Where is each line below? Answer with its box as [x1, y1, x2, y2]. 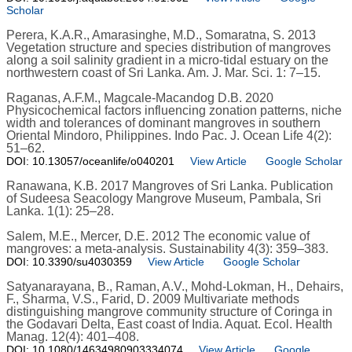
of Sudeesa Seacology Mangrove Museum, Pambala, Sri [6, 192, 321, 206]
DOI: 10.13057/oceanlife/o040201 [6, 155, 174, 168]
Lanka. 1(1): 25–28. [6, 204, 114, 218]
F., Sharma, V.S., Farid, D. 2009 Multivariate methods [6, 292, 299, 306]
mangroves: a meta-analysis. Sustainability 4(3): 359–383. [6, 242, 328, 256]
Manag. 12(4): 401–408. [6, 330, 139, 344]
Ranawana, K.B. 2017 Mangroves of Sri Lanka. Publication [6, 179, 333, 193]
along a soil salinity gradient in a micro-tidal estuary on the [6, 53, 328, 68]
